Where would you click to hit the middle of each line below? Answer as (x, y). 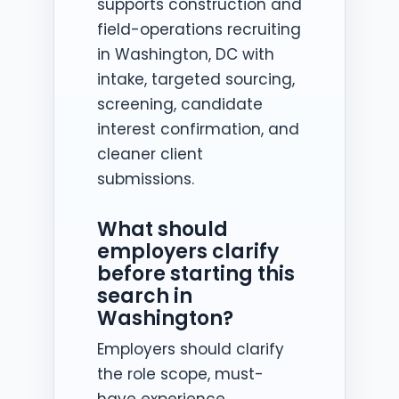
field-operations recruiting (199, 29)
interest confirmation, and (198, 129)
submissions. (146, 179)
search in (145, 296)
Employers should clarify (191, 349)
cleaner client (150, 154)
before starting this (196, 273)
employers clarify (188, 251)
